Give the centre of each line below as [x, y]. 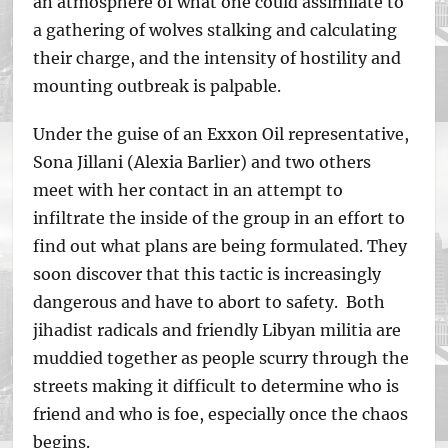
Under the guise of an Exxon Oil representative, [221, 134]
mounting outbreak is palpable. [157, 86]
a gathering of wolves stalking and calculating [215, 30]
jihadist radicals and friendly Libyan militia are [217, 330]
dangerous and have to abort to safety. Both [209, 302]
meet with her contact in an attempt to [190, 190]
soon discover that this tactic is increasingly [207, 274]
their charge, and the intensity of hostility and [217, 58]
